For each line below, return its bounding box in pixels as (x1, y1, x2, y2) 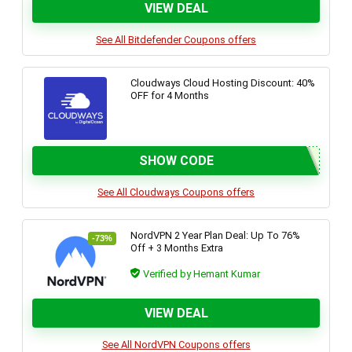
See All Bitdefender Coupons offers (96, 34, 256, 46)
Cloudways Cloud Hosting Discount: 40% (130, 77, 316, 89)
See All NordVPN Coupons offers (101, 339, 251, 350)
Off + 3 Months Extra (130, 242, 224, 254)
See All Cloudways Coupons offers (97, 186, 255, 198)
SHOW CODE (138, 153, 214, 168)
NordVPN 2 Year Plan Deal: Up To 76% (130, 229, 301, 241)
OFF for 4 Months (130, 90, 210, 101)
